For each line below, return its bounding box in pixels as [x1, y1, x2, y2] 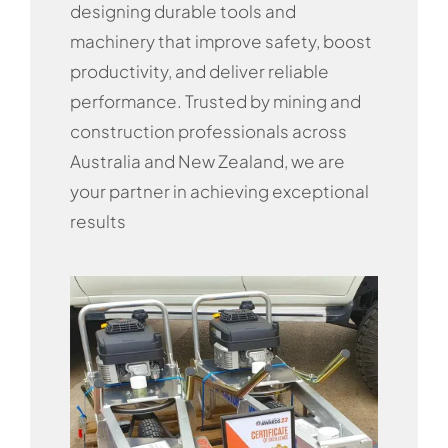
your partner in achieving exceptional [69, 179, 369, 202]
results [69, 209, 126, 232]
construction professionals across [69, 119, 347, 142]
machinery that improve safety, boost [69, 29, 372, 52]
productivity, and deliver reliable [69, 59, 329, 82]
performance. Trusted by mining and [69, 89, 361, 112]
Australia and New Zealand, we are [69, 149, 345, 172]
